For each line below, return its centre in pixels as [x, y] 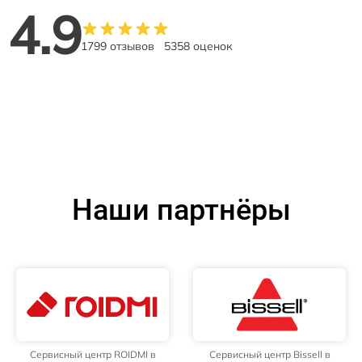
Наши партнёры [181, 210]
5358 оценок [198, 46]
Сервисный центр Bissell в [269, 354]
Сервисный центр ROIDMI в [93, 354]
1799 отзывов [118, 46]
